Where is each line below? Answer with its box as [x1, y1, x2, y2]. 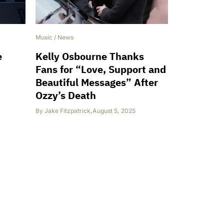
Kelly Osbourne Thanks [35, 49, 144, 63]
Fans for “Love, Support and [35, 62, 166, 76]
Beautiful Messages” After [35, 75, 158, 89]
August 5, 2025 [92, 107, 135, 115]
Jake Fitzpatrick [44, 107, 90, 115]
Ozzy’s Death [35, 88, 96, 102]
